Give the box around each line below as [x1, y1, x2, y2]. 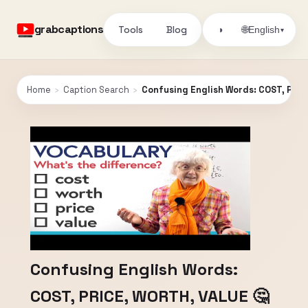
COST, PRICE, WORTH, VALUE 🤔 [30, 285, 269, 307]
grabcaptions [34, 22, 104, 36]
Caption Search [63, 84, 129, 96]
